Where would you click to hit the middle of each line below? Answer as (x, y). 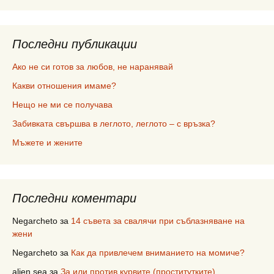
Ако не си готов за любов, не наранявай (93, 67)
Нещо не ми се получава (62, 105)
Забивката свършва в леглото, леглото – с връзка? (114, 124)
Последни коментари (74, 198)
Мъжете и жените (47, 143)
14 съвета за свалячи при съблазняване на (158, 221)
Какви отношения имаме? (64, 86)
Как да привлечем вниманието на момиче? (158, 253)
